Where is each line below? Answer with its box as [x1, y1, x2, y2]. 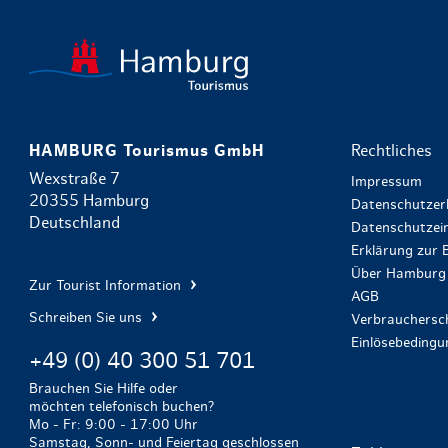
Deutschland [28, 215, 120, 232]
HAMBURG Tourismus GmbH [28, 143, 264, 160]
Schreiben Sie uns [28, 311, 146, 326]
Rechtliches [351, 143, 433, 160]
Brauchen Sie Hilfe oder [28, 382, 178, 397]
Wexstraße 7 [28, 171, 120, 188]
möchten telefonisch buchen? [28, 400, 214, 415]
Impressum [351, 175, 423, 190]
